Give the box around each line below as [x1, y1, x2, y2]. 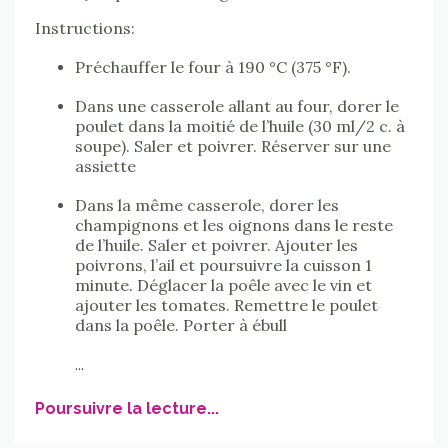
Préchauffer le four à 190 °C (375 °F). [75, 56, 351, 77]
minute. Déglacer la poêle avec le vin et [75, 274, 372, 295]
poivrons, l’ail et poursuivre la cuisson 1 [75, 254, 372, 275]
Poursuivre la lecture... [35, 398, 219, 418]
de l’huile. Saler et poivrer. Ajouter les [75, 234, 358, 255]
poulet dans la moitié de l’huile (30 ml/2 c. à [75, 115, 405, 136]
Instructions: [35, 17, 135, 38]
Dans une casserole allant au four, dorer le [75, 95, 399, 116]
